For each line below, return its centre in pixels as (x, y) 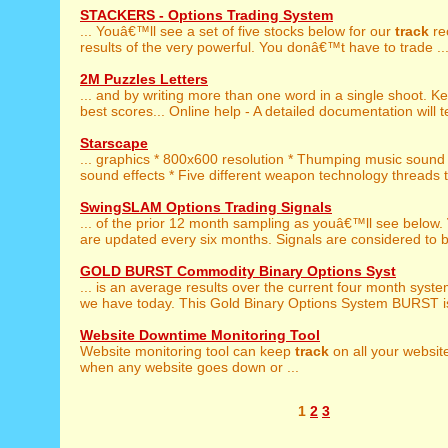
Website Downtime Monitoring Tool (200, 335)
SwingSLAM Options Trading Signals (206, 207)
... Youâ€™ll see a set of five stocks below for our (237, 31)
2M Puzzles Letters (144, 79)
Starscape (114, 143)
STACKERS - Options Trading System (206, 15)
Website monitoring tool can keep (187, 351)
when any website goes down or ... (189, 367)
